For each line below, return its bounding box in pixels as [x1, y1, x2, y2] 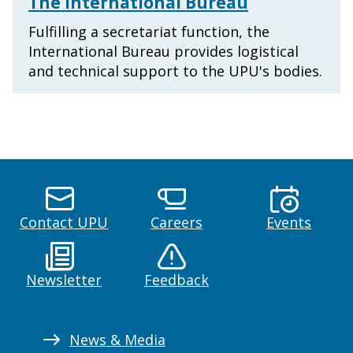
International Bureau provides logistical [28, 42, 299, 61]
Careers [150, 213, 203, 232]
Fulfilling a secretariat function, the [28, 22, 269, 42]
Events [266, 213, 312, 232]
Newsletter [26, 270, 102, 290]
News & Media [69, 330, 165, 350]
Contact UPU [20, 213, 109, 232]
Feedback [143, 270, 209, 290]
